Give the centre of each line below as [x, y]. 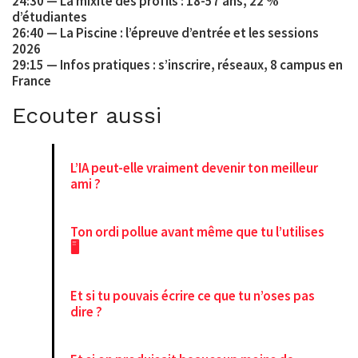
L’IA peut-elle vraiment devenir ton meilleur [194, 168]
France [32, 80]
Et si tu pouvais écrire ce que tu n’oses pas [193, 296]
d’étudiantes [50, 16]
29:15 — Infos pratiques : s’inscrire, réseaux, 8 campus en [177, 64]
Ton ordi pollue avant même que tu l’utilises [197, 232]
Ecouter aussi [87, 116]
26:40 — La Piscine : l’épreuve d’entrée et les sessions [165, 32]
